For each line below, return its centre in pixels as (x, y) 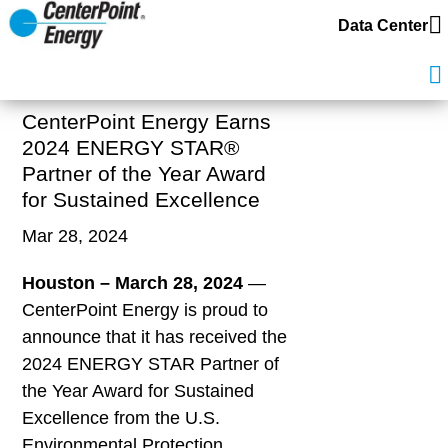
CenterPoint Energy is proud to (145, 309)
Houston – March (98, 282)
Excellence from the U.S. (121, 417)
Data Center (383, 25)
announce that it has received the (155, 336)
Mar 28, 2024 (75, 235)
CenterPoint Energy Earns (147, 121)
